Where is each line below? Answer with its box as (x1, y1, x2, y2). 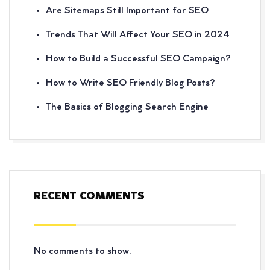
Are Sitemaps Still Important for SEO (46, 5, 209, 16)
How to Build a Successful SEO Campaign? (46, 54, 231, 64)
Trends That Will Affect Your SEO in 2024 (46, 30, 230, 40)
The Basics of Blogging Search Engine (46, 102, 209, 112)
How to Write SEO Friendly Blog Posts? (46, 78, 215, 88)
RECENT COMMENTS (34, 191, 145, 202)
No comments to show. (34, 246, 131, 256)
